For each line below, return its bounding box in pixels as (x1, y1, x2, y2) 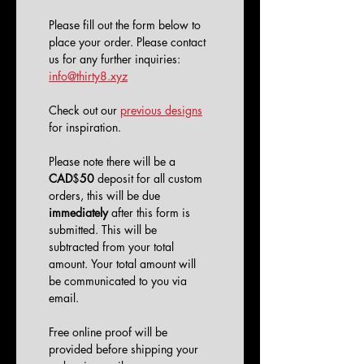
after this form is (108, 205, 190, 220)
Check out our (49, 102, 120, 118)
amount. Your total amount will (49, 256, 196, 271)
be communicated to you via (49, 273, 187, 288)
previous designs (120, 102, 202, 118)
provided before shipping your (49, 341, 198, 357)
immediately (49, 205, 108, 220)
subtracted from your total (49, 239, 174, 254)
